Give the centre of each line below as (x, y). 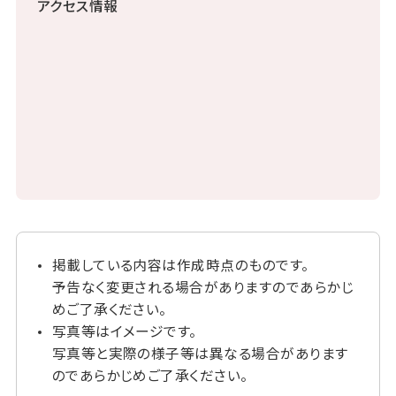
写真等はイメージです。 (124, 331)
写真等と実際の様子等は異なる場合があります (200, 353)
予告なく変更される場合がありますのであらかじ (203, 286)
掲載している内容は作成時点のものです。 (180, 264)
